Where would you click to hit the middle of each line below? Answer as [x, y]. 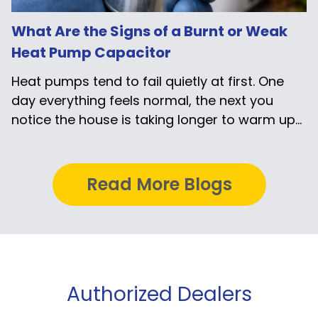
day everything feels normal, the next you [142, 100]
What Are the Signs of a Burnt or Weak [149, 31]
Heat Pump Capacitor [91, 53]
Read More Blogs [159, 184]
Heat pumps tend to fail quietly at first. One [148, 81]
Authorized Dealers [159, 294]
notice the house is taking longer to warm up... [157, 120]
